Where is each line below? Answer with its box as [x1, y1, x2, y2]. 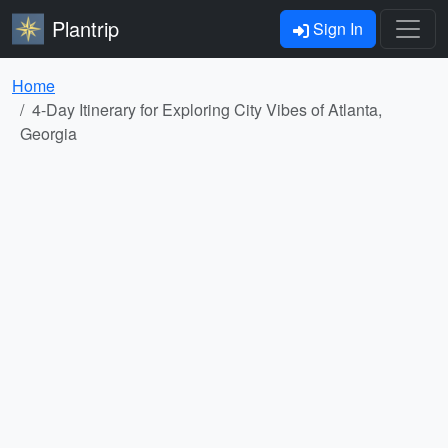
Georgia [20, 122, 77, 145]
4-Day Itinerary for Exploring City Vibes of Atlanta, [32, 98, 382, 121]
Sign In [309, 17, 363, 40]
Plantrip [52, 14, 119, 43]
